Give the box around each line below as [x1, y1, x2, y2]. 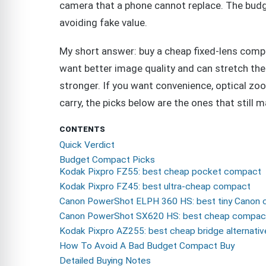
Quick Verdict [59, 140, 115, 151]
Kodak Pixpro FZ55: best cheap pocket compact [59, 166, 261, 178]
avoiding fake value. [59, 16, 147, 28]
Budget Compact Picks [59, 154, 155, 166]
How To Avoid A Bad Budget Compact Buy [59, 240, 235, 252]
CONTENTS [59, 125, 105, 134]
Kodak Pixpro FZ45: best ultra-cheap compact [59, 181, 251, 192]
